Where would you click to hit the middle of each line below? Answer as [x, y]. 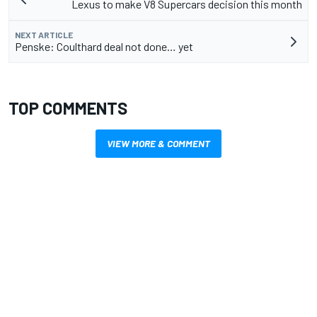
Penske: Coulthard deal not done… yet [104, 47]
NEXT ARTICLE [44, 35]
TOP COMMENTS [68, 108]
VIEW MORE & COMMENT [158, 144]
